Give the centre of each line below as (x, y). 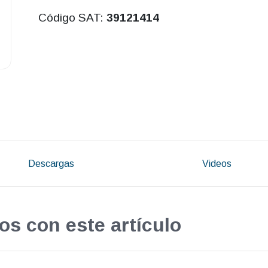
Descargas (51, 163)
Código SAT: (72, 18)
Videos (217, 163)
